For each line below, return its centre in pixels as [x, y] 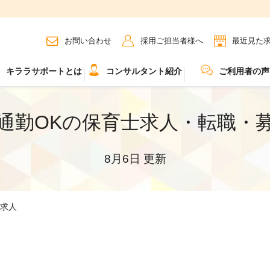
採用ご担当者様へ [172, 41]
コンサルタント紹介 [144, 71]
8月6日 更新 [135, 159]
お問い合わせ [88, 41]
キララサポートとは [44, 71]
